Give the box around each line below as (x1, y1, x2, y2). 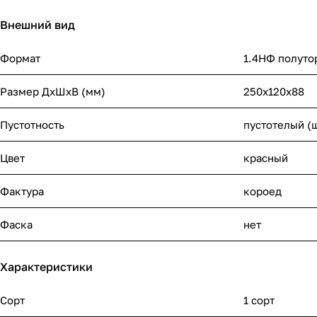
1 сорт (243, 294, 275, 307)
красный (243, 151, 288, 165)
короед (243, 185, 282, 198)
